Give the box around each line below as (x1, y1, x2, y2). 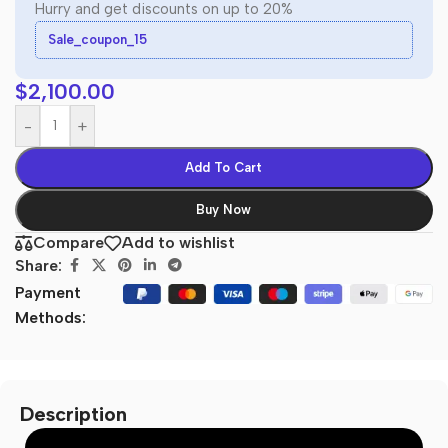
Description (20, 401, 127, 426)
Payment (15, 282, 81, 302)
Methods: (15, 307, 86, 327)
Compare (33, 233, 104, 253)
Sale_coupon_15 (48, 32, 147, 48)
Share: (15, 256, 62, 276)
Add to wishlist (122, 233, 235, 253)
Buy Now (196, 202, 252, 218)
